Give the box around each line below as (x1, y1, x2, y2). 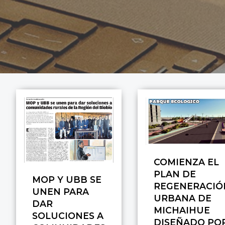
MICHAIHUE (154, 204, 210, 215)
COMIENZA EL (154, 156, 219, 167)
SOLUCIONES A (32, 210, 103, 221)
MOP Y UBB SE (32, 174, 101, 185)
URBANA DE (154, 192, 211, 203)
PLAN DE (154, 168, 196, 179)
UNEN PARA (32, 186, 89, 197)
